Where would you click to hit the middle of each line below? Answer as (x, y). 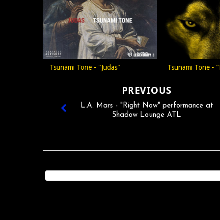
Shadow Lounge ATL (147, 115)
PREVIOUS (147, 90)
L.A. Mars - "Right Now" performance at (147, 106)
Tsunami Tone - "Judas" (85, 67)
